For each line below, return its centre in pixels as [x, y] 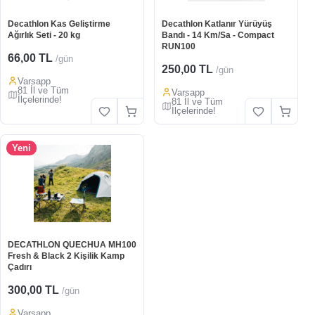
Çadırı [20, 267]
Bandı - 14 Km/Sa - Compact [218, 35]
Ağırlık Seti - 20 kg [44, 35]
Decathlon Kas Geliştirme [59, 24]
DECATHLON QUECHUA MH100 [72, 245]
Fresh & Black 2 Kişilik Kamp [66, 256]
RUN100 [179, 46]
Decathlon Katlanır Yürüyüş [217, 24]
